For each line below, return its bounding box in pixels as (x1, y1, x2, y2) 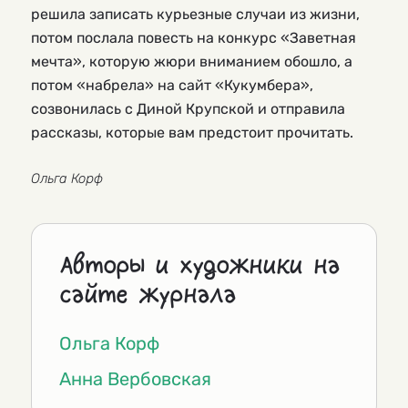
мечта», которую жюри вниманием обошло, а (31, 53, 352, 71)
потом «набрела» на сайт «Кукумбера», (31, 76, 313, 95)
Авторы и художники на (59, 253, 340, 279)
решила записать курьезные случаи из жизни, (31, 5, 360, 24)
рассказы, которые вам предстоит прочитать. (31, 124, 353, 142)
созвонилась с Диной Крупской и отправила (31, 100, 345, 118)
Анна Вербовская (59, 368, 211, 391)
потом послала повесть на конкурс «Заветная (31, 29, 356, 47)
